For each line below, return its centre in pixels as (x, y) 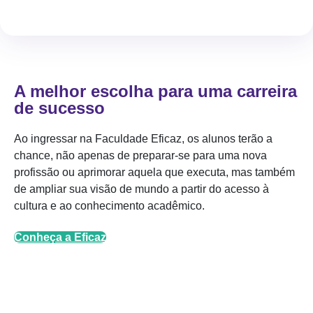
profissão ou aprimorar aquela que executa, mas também (154, 172)
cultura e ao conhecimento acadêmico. (109, 206)
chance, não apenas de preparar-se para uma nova (140, 155)
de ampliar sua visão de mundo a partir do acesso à (141, 189)
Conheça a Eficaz (60, 237)
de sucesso (59, 108)
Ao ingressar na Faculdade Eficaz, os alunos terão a (143, 139)
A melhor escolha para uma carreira (155, 91)
